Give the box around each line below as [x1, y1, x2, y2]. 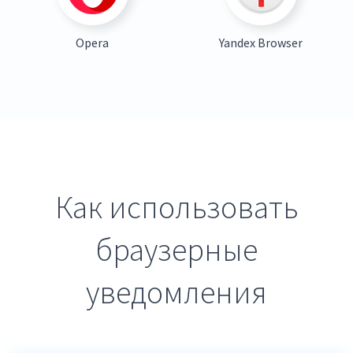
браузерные [95, 229, 258, 269]
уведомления [86, 272, 267, 312]
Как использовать [54, 187, 299, 227]
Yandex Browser [219, 34, 303, 50]
